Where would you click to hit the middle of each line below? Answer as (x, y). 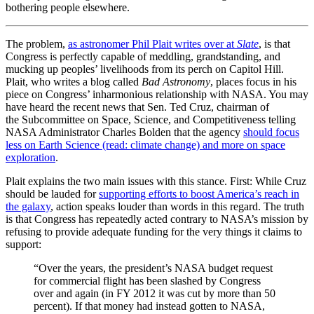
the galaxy (28, 206)
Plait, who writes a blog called (74, 81)
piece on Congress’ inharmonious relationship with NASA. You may (157, 94)
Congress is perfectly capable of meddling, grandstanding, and (143, 56)
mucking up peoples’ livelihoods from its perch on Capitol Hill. (145, 69)
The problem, (37, 43)
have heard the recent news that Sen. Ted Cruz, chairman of (137, 107)
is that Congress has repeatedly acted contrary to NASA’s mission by (157, 219)
